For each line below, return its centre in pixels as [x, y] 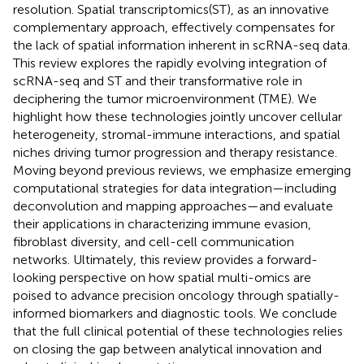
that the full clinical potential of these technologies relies [178, 331]
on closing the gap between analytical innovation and [167, 349]
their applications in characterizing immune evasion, [162, 223]
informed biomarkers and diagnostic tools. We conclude [175, 313]
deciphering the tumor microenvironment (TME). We [165, 98]
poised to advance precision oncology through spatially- [176, 295]
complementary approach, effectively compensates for [174, 27]
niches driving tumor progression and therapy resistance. [175, 152]
